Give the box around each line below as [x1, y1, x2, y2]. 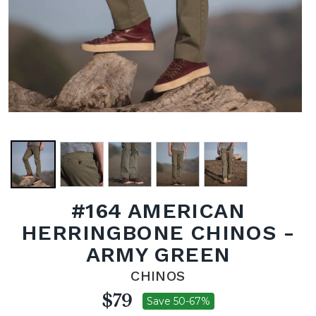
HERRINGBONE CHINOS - [21, 220, 295, 245]
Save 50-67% [146, 295, 210, 308]
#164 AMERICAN [71, 198, 245, 223]
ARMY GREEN [85, 242, 231, 267]
